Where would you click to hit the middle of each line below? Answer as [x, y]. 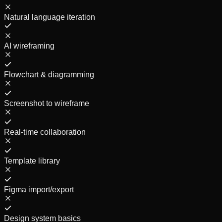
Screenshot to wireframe [47, 103]
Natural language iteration [50, 17]
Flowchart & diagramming [49, 74]
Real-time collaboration [45, 132]
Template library [32, 161]
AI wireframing [29, 46]
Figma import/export [39, 189]
